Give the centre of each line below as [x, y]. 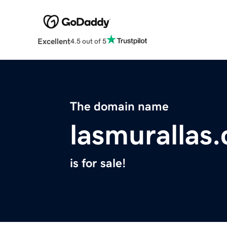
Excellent [54, 41]
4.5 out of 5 [88, 41]
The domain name [119, 107]
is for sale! [98, 163]
